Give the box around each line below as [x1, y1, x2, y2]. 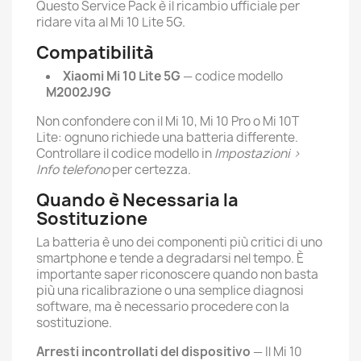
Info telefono [36, 161, 110, 178]
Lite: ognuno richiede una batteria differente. [36, 129, 298, 146]
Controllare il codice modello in [36, 145, 214, 162]
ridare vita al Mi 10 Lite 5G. [36, 14, 185, 31]
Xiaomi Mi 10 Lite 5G [63, 68, 180, 85]
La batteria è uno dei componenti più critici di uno [36, 234, 322, 251]
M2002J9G [46, 84, 111, 101]
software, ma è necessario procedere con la [36, 298, 289, 315]
